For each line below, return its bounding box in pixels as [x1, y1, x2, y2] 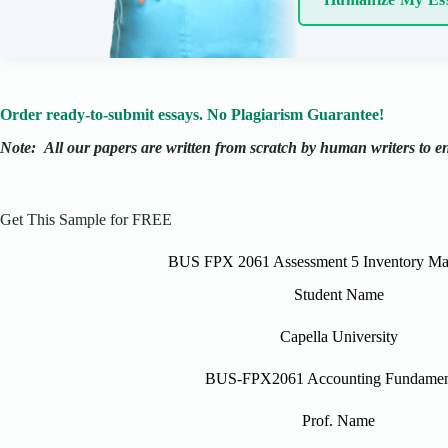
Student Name [293, 285, 384, 303]
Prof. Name [302, 411, 376, 429]
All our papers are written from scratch [44, 138, 297, 156]
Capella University [279, 327, 398, 345]
